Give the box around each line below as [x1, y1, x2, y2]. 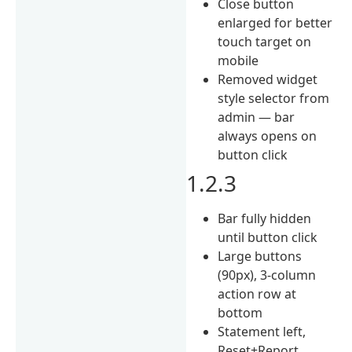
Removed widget [218, 70, 318, 88]
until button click [218, 228, 318, 246]
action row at [218, 284, 297, 302]
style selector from [218, 89, 330, 107]
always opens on [218, 126, 317, 145]
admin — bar [218, 108, 295, 126]
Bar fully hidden [218, 209, 312, 227]
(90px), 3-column [218, 266, 317, 284]
